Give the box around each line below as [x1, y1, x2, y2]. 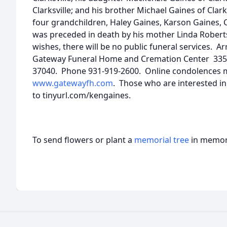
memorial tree [134, 134, 189, 145]
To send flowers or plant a [32, 134, 134, 145]
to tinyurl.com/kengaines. [32, 90, 131, 101]
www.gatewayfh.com [32, 78, 113, 89]
